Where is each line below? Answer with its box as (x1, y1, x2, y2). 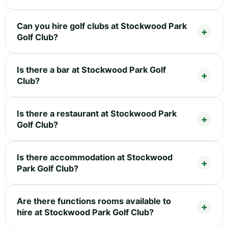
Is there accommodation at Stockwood (17, 152, 173, 162)
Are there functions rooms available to (17, 195, 171, 206)
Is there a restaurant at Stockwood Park (17, 108, 177, 119)
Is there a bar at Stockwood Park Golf (17, 64, 166, 75)
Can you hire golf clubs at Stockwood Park (17, 20, 187, 31)
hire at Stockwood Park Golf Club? (17, 207, 154, 217)
